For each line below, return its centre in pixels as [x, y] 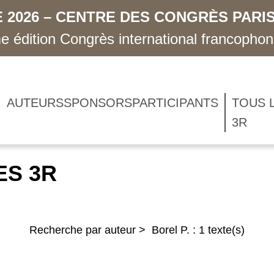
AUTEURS [35, 103]
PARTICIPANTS [175, 103]
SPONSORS [98, 103]
